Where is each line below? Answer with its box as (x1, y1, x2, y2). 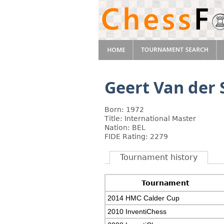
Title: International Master (104, 114, 196, 122)
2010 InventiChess (107, 207, 167, 215)
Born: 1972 (104, 105, 144, 113)
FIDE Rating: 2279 (104, 132, 168, 140)
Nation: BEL (104, 123, 145, 131)
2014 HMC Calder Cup (107, 194, 180, 202)
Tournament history (120, 152, 197, 162)
